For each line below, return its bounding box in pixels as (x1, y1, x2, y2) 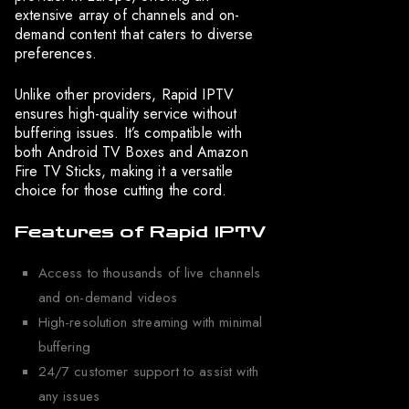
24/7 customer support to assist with (37, 362, 258, 383)
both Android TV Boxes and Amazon (15, 142, 248, 163)
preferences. (15, 43, 97, 65)
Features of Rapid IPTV (15, 222, 267, 243)
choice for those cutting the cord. (15, 180, 227, 202)
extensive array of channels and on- (15, 5, 240, 26)
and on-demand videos (37, 288, 178, 309)
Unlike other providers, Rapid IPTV (15, 84, 235, 106)
